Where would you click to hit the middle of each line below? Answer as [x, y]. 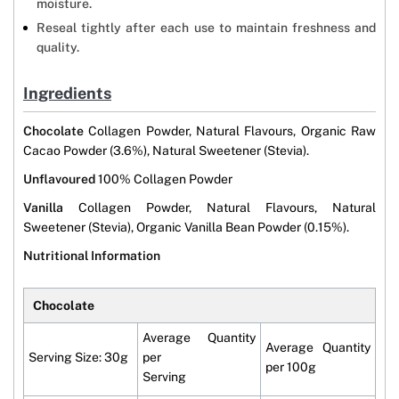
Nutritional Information [92, 256]
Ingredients [67, 94]
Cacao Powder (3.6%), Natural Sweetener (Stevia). [166, 151]
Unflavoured [59, 179]
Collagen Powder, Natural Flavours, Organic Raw [230, 131]
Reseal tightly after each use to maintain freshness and [206, 28]
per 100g [291, 367]
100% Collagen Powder [164, 179]
